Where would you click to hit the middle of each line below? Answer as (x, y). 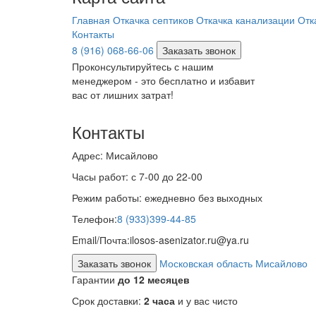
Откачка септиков (153, 19)
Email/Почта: (101, 239)
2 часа (159, 300)
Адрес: (87, 155)
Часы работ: (100, 176)
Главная (91, 19)
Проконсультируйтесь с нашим (143, 66)
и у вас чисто (206, 300)
